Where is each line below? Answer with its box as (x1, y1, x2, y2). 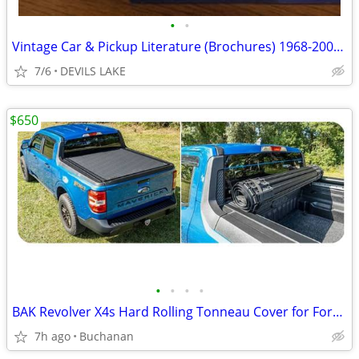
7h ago (34, 329, 71, 344)
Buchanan (79, 329, 134, 344)
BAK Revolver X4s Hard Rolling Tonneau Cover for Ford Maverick (333, 303, 343, 321)
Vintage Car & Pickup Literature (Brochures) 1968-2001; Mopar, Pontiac (333, 38, 344, 55)
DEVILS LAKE (60, 63, 126, 79)
